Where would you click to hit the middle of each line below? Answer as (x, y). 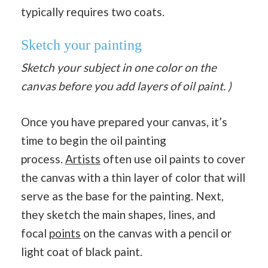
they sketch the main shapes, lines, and (118, 214)
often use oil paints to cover (173, 159)
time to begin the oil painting (94, 140)
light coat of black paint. (82, 251)
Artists (83, 159)
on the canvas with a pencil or (156, 233)
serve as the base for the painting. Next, (122, 196)
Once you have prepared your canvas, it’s (124, 121)
